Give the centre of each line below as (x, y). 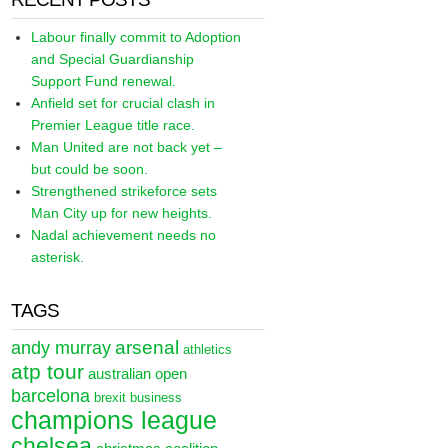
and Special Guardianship (113, 59)
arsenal (147, 347)
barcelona (51, 396)
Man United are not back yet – (127, 147)
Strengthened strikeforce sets (124, 191)
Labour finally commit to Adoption (136, 37)
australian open (138, 374)
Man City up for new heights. (122, 213)
